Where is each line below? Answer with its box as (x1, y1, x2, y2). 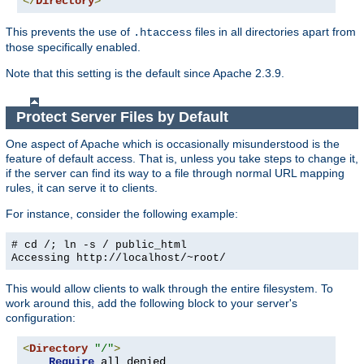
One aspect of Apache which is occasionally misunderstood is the (6, 137, 340, 151)
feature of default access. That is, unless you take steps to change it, (6, 152, 358, 166)
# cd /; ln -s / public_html (11, 239, 187, 252)
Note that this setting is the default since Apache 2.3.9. (6, 66, 284, 80)
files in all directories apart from (192, 24, 356, 38)
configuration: (6, 311, 76, 325)
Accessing (11, 252, 76, 265)
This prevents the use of (6, 24, 133, 38)
